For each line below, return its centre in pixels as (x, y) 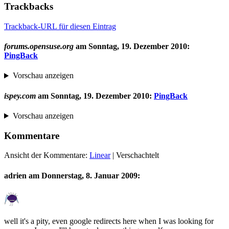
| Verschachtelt (135, 155)
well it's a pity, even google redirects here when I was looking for (109, 221)
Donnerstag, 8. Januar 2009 (89, 175)
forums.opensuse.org (39, 47)
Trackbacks (29, 7)
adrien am (23, 175)
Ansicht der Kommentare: (47, 155)
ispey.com (20, 96)
